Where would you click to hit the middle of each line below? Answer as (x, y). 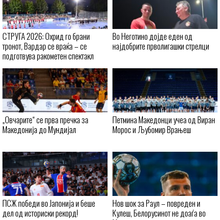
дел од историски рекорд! (40, 213)
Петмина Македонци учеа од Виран (164, 119)
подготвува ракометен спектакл (48, 55)
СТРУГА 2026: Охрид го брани (46, 36)
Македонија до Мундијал (39, 129)
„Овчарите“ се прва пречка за (45, 119)
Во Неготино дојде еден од (152, 36)
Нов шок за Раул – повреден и (156, 203)
